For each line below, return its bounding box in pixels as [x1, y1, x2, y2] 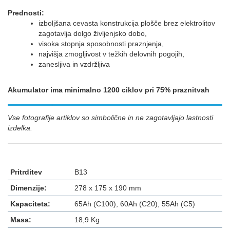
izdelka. [8, 123, 32, 132]
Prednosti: [8, 8, 46, 17]
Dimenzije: [10, 183, 47, 192]
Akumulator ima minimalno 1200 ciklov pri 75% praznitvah [8, 85, 209, 94]
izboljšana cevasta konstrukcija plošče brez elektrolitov [39, 18, 215, 27]
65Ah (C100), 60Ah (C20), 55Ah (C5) [74, 199, 196, 208]
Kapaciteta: [10, 199, 50, 208]
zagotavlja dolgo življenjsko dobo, [39, 29, 147, 37]
